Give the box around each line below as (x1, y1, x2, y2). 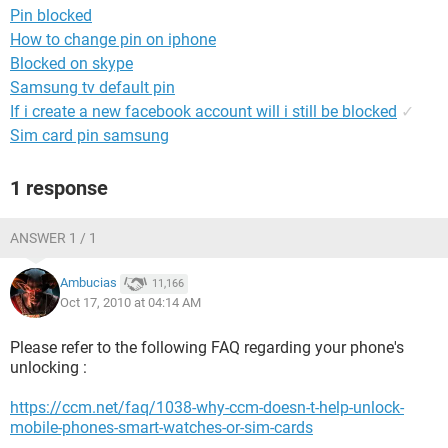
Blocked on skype (10, 54, 133, 73)
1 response (10, 176, 108, 200)
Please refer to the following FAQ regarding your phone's (10, 338, 404, 357)
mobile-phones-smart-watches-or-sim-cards (10, 418, 313, 437)
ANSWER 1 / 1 (10, 230, 97, 246)
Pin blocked (10, 6, 92, 25)
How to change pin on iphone (10, 30, 216, 49)
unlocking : (10, 358, 87, 377)
